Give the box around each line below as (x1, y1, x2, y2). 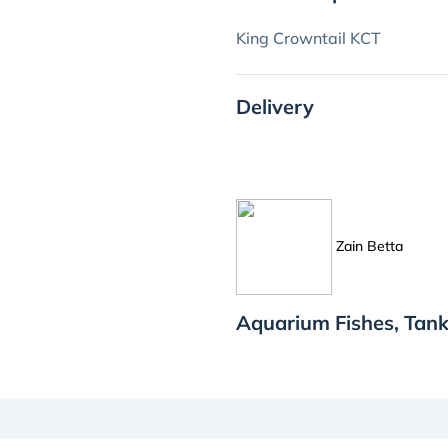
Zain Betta (332, 236, 407, 255)
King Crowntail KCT (236, 28, 381, 48)
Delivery (236, 94, 314, 119)
